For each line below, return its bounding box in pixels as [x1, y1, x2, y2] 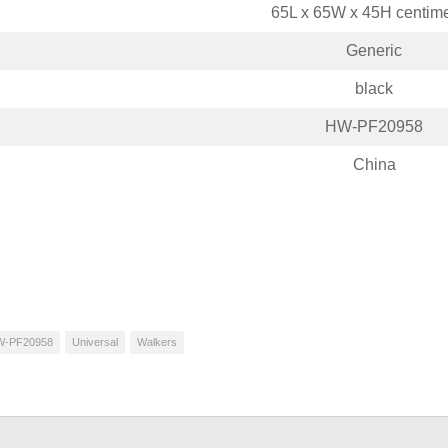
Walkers [137, 336, 177, 348]
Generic [346, 42, 402, 60]
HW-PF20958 [325, 118, 423, 136]
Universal [72, 336, 118, 348]
